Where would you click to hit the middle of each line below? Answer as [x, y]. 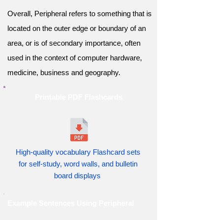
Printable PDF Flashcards [78, 97]
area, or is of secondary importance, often [74, 43]
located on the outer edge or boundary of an [77, 28]
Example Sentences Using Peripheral [71, 203]
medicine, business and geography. [64, 72]
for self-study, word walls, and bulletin [78, 164]
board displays [78, 176]
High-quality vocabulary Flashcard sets [78, 152]
